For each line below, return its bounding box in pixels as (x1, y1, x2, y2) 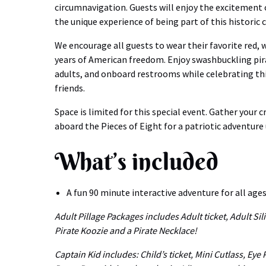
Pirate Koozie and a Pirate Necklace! (55, 224, 197, 236)
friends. (55, 82, 85, 94)
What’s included (55, 147, 218, 176)
